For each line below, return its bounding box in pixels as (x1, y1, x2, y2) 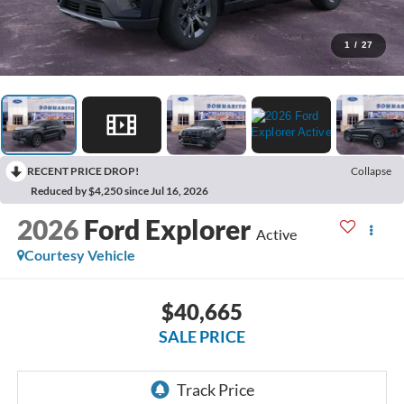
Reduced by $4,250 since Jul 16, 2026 (31, 183, 208, 197)
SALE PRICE (159, 326, 245, 346)
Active (255, 225, 297, 243)
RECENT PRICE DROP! (27, 163, 139, 178)
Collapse (351, 163, 391, 178)
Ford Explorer (83, 213, 251, 246)
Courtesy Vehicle (23, 246, 135, 264)
